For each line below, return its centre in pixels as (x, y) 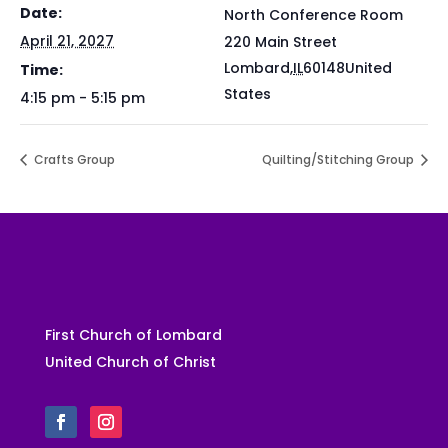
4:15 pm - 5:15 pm (82, 98)
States (247, 94)
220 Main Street (280, 42)
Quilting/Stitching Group (339, 160)
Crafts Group (73, 160)
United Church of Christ (130, 362)
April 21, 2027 (67, 41)
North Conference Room (313, 15)
